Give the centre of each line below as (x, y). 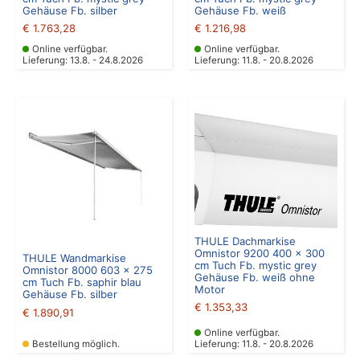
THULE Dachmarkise (245, 241)
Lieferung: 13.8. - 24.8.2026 (83, 60)
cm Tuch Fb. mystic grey (256, 265)
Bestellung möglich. (76, 344)
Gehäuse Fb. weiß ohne (255, 277)
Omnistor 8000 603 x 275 (88, 270)
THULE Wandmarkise (74, 258)
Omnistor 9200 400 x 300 (260, 253)
